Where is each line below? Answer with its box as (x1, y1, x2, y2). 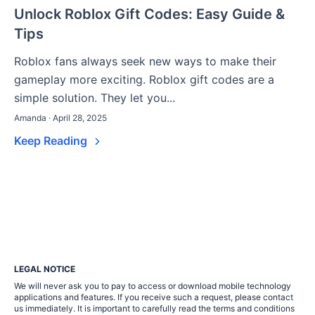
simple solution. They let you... (14, 91, 175, 105)
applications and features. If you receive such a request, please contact (14, 292, 293, 303)
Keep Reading (14, 134, 90, 148)
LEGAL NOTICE (14, 264, 75, 275)
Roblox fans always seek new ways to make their (14, 54, 276, 69)
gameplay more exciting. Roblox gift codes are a (14, 72, 274, 87)
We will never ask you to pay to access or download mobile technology (14, 281, 291, 292)
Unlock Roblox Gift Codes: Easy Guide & (14, 6, 285, 23)
